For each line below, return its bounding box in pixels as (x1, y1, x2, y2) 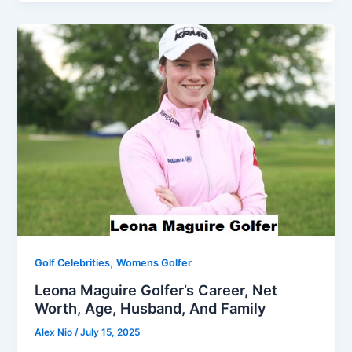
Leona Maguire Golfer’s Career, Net (35, 281, 278, 299)
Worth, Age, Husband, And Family (35, 299, 267, 317)
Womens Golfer (116, 256, 192, 269)
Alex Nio (35, 327, 75, 339)
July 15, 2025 (80, 327, 141, 339)
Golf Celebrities (35, 256, 111, 269)
